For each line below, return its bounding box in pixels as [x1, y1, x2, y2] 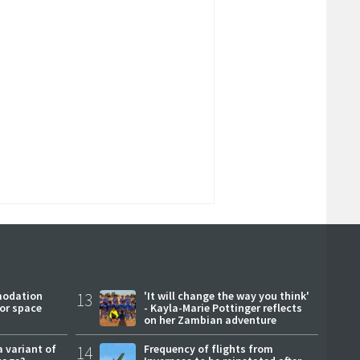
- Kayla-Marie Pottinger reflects [143, 300, 302, 315]
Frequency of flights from [143, 341, 273, 356]
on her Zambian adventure [143, 312, 276, 327]
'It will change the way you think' [143, 288, 309, 303]
